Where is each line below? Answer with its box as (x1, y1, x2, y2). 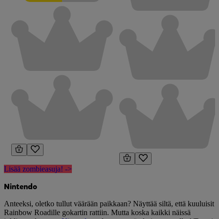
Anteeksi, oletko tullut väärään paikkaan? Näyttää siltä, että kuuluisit (4, 199, 214, 208)
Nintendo (4, 181, 37, 192)
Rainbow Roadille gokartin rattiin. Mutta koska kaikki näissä (4, 208, 191, 217)
